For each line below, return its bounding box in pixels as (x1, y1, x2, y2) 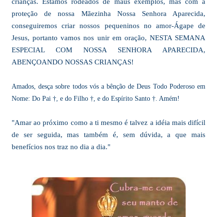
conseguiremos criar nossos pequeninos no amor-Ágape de (12, 22, 205, 30)
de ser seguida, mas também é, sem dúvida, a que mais (12, 131, 205, 139)
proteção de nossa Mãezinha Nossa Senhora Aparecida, (12, 10, 205, 17)
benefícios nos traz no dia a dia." (12, 143, 110, 151)
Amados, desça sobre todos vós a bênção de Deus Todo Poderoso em (12, 83, 205, 90)
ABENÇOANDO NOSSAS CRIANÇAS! (12, 58, 134, 66)
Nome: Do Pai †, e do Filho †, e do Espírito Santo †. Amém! (12, 95, 180, 102)
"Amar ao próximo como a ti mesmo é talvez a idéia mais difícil (12, 119, 205, 126)
